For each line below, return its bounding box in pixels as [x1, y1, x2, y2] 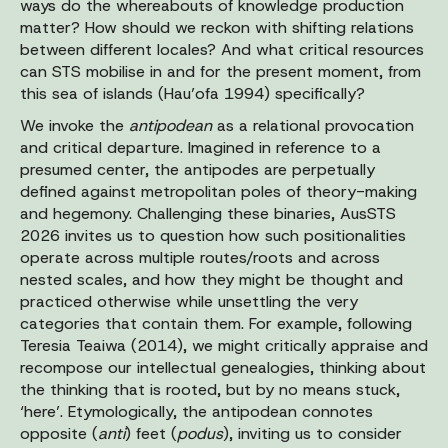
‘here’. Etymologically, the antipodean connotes [20, 400, 373, 422]
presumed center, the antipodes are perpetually [20, 158, 375, 180]
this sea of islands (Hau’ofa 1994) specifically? [20, 82, 365, 104]
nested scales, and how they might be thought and [20, 268, 403, 290]
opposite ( [20, 422, 98, 444]
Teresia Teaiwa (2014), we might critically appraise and [20, 334, 428, 356]
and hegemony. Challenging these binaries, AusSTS [20, 202, 396, 224]
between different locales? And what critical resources [20, 38, 424, 60]
